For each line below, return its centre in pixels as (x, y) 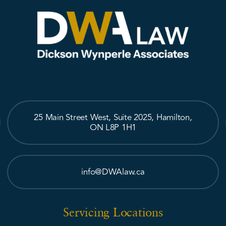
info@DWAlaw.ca (113, 172)
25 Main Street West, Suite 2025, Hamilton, (113, 118)
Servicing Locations (113, 212)
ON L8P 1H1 (113, 128)
